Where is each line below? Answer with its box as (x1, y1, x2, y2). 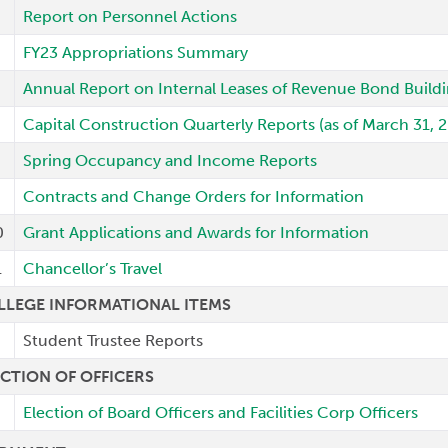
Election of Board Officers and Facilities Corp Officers (23, 403, 419, 422)
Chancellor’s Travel (23, 259, 163, 278)
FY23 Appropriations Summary (23, 43, 249, 62)
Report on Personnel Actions (23, 7, 238, 26)
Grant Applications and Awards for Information (23, 223, 370, 242)
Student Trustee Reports (23, 331, 204, 350)
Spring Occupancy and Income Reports (23, 151, 318, 170)
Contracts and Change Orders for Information (23, 187, 365, 206)
